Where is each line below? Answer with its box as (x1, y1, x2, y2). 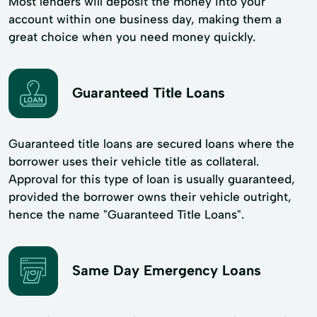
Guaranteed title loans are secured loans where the (8, 136, 294, 151)
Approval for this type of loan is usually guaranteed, (8, 171, 295, 186)
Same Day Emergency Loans (72, 262, 261, 279)
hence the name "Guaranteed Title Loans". (8, 207, 244, 221)
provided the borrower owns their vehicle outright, (8, 189, 292, 204)
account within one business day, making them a (8, 11, 282, 26)
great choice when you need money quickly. (8, 29, 255, 44)
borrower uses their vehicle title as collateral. (8, 154, 259, 168)
